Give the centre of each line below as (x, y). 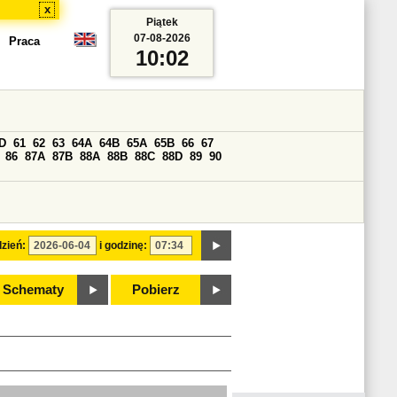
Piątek (162, 22)
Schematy (33, 290)
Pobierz (156, 290)
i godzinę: (123, 245)
